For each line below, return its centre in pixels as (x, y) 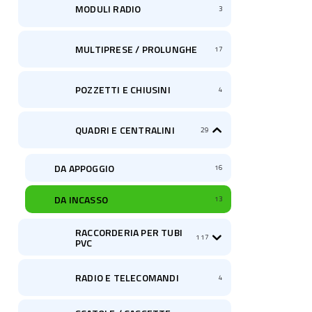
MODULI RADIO (108, 9)
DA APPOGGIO (85, 168)
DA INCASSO (81, 199)
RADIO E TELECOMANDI (127, 278)
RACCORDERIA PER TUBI (129, 232)
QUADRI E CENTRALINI (125, 130)
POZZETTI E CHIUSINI (123, 89)
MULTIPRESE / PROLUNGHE (136, 49)
